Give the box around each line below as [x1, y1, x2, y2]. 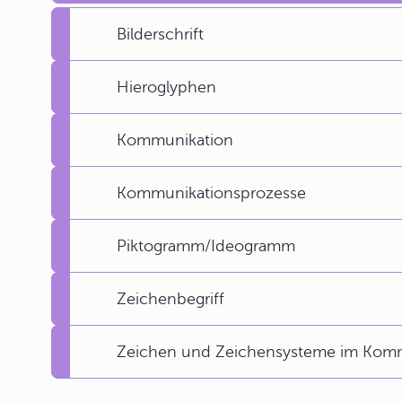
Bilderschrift [117, 25, 204, 43]
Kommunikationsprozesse [117, 184, 306, 202]
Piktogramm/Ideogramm [117, 237, 295, 255]
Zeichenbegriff [117, 290, 224, 308]
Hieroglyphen [117, 78, 216, 96]
